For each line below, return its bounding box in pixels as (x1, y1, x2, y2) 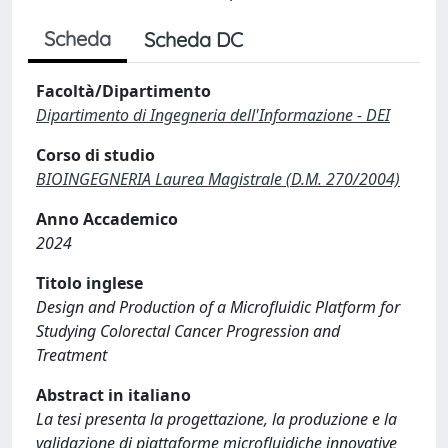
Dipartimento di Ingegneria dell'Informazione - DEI (36, 104, 390, 126)
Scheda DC (144, 27, 243, 52)
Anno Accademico (36, 208, 178, 230)
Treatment (36, 344, 107, 366)
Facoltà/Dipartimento (36, 80, 211, 102)
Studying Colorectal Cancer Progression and (36, 320, 340, 342)
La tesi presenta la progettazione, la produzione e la (36, 408, 397, 430)
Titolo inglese (36, 272, 143, 294)
